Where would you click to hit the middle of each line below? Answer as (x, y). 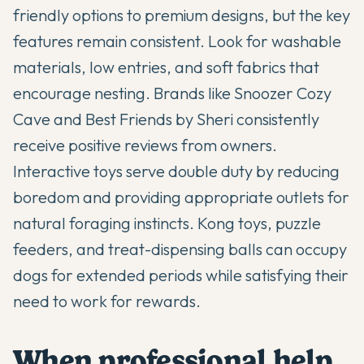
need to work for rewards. (107, 301)
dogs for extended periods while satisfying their (181, 275)
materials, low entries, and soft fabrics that (166, 67)
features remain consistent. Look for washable (177, 41)
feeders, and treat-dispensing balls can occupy (180, 249)
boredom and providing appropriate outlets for (181, 197)
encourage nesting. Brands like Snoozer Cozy (172, 93)
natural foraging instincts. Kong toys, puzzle (167, 223)
